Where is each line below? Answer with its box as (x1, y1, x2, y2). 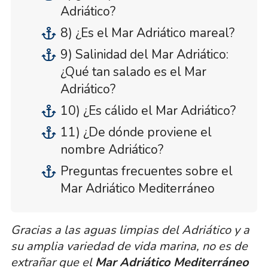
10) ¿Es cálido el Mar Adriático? (60, 102, 236, 119)
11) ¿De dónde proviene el (60, 124, 212, 141)
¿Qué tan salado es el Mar (60, 63, 206, 80)
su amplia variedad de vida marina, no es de (10, 238, 248, 254)
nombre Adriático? (60, 141, 163, 158)
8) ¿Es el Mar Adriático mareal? (60, 25, 234, 41)
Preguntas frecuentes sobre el (60, 163, 233, 179)
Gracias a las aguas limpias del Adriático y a (10, 222, 249, 238)
